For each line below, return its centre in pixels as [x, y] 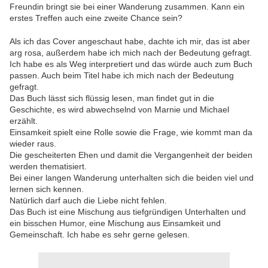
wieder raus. [33, 144]
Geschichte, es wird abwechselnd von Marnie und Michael [119, 110]
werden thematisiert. [48, 167]
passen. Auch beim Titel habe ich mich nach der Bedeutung [122, 76]
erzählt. [24, 121]
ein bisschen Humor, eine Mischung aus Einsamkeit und [115, 223]
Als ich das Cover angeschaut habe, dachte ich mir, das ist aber [130, 42]
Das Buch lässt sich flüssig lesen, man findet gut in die [112, 98]
